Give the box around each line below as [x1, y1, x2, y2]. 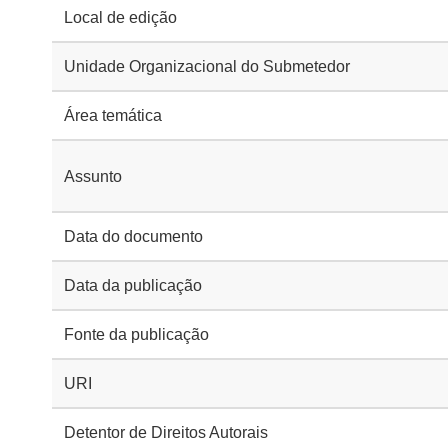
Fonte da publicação [64, 326, 209, 343]
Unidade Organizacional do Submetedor [64, 58, 350, 75]
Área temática [64, 107, 162, 124]
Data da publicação [64, 277, 202, 294]
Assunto [64, 167, 122, 185]
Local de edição [64, 9, 177, 26]
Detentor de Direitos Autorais [64, 424, 268, 441]
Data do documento [64, 228, 203, 245]
